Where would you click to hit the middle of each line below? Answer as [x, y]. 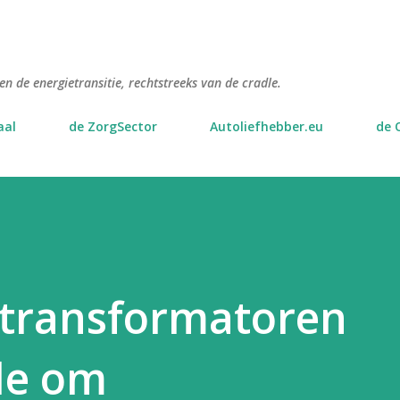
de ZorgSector [113, 126]
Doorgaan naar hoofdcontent [200, 22]
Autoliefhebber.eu [267, 126]
